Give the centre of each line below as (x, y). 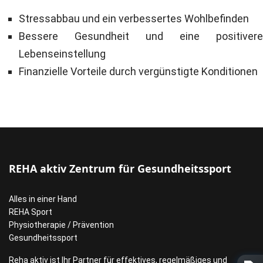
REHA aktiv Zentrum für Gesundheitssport (120, 168)
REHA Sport (31, 212)
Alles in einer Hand (43, 199)
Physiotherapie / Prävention (61, 225)
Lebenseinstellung (62, 54)
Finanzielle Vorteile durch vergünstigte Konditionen (138, 71)
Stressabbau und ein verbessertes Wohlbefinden (134, 18)
